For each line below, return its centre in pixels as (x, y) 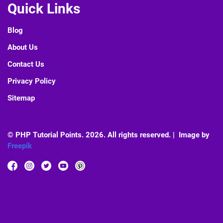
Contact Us (26, 64)
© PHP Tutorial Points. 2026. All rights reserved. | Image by (109, 135)
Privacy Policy (32, 81)
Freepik (20, 146)
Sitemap (21, 98)
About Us (23, 48)
